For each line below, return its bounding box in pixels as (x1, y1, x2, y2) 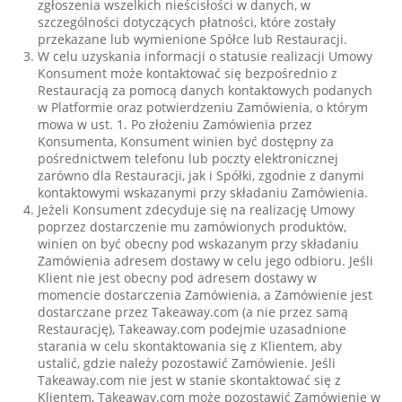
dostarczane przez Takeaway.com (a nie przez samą (38, 303, 349, 320)
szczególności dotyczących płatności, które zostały (38, 13, 336, 31)
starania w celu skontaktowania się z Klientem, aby (38, 337, 343, 354)
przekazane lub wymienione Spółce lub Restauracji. (38, 31, 348, 48)
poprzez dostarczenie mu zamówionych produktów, (38, 218, 347, 235)
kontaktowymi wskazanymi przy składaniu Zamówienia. (38, 184, 369, 201)
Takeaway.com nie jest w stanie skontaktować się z (38, 371, 342, 389)
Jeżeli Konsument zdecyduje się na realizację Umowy (38, 201, 355, 218)
